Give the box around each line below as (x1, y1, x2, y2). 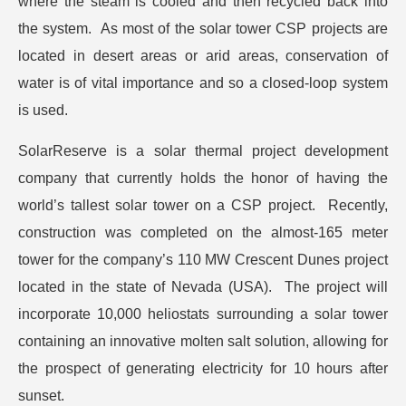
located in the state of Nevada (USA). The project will (18, 279, 388, 295)
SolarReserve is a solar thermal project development (18, 143, 388, 159)
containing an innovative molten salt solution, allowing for (18, 333, 388, 350)
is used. (18, 102, 79, 119)
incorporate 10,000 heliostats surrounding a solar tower (18, 306, 388, 323)
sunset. (18, 388, 79, 404)
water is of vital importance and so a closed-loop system (18, 75, 388, 92)
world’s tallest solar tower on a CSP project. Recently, (18, 198, 388, 214)
